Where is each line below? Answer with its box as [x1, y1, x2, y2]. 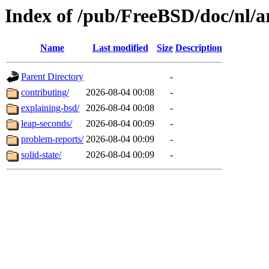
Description [175, 43, 222, 53]
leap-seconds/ [21, 118, 72, 129]
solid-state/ [21, 150, 61, 160]
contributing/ [21, 87, 69, 98]
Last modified [92, 43, 148, 53]
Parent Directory [21, 71, 83, 82]
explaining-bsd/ [21, 103, 79, 113]
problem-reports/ [21, 134, 83, 145]
